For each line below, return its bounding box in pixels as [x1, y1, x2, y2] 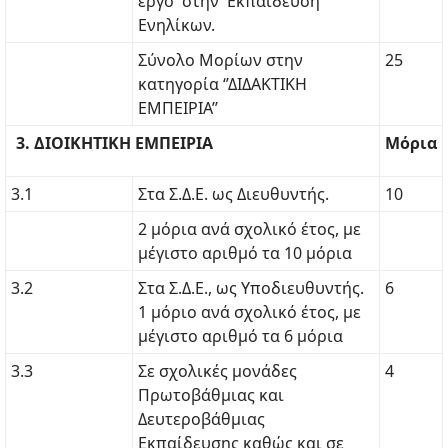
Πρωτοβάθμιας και [138, 384, 284, 406]
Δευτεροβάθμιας [138, 408, 265, 430]
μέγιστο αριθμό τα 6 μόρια [138, 325, 343, 347]
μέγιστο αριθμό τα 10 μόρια [138, 242, 352, 264]
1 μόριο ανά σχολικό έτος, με [138, 301, 361, 323]
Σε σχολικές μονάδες [138, 360, 297, 382]
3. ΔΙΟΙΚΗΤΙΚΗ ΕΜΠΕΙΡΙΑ [16, 132, 213, 154]
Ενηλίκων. [138, 14, 215, 36]
